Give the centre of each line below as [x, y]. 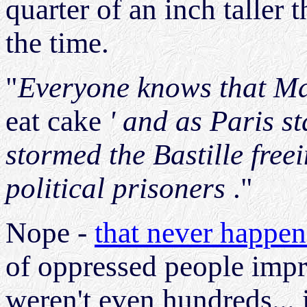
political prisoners [119, 188]
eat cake [57, 121]
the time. [57, 43]
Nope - [50, 233]
